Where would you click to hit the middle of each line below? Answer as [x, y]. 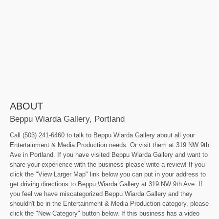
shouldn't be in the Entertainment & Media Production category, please [109, 203]
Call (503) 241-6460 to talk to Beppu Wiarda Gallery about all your [102, 135]
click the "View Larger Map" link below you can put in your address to [108, 174]
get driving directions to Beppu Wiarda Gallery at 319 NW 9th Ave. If [106, 184]
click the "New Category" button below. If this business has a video [105, 213]
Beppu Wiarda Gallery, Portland [67, 119]
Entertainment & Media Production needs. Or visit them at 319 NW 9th [109, 145]
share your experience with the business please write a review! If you [107, 164]
